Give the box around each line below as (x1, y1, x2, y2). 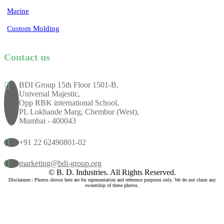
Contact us (4, 51, 50, 62)
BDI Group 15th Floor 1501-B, (19, 80, 118, 89)
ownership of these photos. (85, 182, 139, 188)
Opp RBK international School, (19, 98, 119, 107)
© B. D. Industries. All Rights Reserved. (48, 168, 176, 177)
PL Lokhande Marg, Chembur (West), (19, 107, 139, 116)
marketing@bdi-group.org (19, 159, 101, 168)
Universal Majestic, (19, 89, 80, 98)
